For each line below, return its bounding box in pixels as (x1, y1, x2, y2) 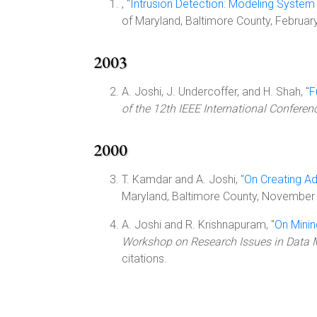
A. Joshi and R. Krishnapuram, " (122, 218, 275, 231)
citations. (122, 252, 167, 265)
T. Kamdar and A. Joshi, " (122, 173, 244, 186)
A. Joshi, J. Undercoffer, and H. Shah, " (122, 85, 309, 98)
